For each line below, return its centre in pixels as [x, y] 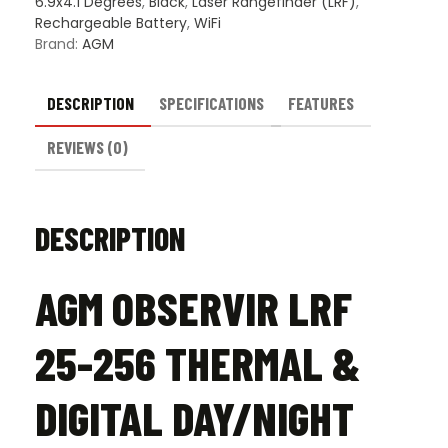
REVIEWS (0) [88, 147]
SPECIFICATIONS [211, 103]
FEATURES [321, 103]
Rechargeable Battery [111, 22]
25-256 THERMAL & [197, 363]
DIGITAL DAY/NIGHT [194, 418]
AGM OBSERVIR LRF [193, 308]
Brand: [58, 43]
